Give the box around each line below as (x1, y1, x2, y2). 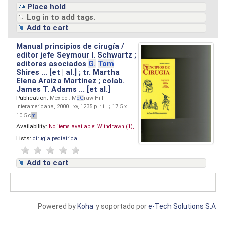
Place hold (27, 2, 66, 12)
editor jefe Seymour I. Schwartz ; (16, 50, 137, 60)
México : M (48, 94, 77, 101)
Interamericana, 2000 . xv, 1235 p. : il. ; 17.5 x (16, 103, 127, 110)
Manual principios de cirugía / (16, 41, 125, 51)
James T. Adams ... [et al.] (16, 84, 113, 94)
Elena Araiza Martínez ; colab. (16, 76, 125, 85)
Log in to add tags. (27, 13, 96, 22)
